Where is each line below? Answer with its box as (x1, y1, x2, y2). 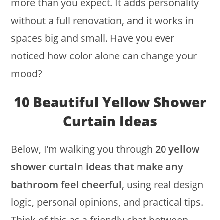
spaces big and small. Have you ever (11, 31, 175, 45)
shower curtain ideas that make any (11, 160, 184, 173)
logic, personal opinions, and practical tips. (11, 195, 204, 209)
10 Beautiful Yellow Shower (14, 92, 206, 111)
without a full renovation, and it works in (11, 13, 194, 27)
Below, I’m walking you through (11, 142, 156, 156)
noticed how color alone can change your (11, 49, 197, 62)
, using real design (122, 177, 204, 191)
